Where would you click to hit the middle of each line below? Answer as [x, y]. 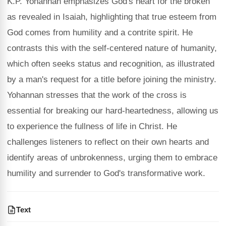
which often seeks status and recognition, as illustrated [111, 64]
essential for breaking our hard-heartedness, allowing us [113, 111]
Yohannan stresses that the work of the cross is [97, 95]
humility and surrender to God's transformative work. [106, 173]
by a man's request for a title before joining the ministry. [112, 79]
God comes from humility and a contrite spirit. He [100, 33]
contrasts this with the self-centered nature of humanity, [112, 48]
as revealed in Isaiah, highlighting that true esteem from [112, 17]
